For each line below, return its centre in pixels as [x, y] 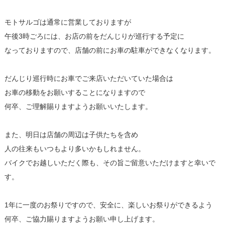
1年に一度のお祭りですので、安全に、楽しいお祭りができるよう [108, 205]
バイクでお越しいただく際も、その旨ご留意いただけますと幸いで [110, 162]
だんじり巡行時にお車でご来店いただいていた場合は [89, 78]
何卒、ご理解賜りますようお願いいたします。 [78, 106]
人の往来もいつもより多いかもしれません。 [75, 148]
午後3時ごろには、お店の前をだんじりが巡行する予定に [94, 36]
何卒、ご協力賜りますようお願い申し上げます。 [82, 219]
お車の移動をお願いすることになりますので [75, 92]
